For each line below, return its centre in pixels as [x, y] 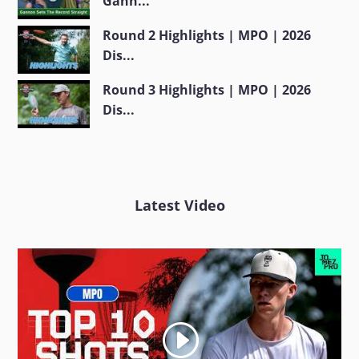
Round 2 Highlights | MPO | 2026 [207, 35]
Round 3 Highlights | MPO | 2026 [207, 89]
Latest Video [179, 205]
